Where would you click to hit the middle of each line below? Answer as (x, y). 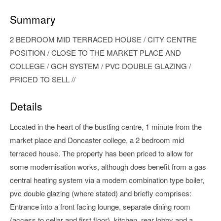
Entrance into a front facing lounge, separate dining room (100, 206)
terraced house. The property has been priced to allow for (101, 153)
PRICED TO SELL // (43, 79)
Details (26, 106)
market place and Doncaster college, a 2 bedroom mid (97, 140)
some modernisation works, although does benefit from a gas (108, 166)
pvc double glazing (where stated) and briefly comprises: (101, 193)
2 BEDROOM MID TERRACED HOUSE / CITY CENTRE (103, 39)
